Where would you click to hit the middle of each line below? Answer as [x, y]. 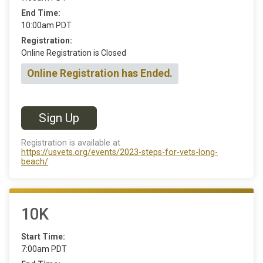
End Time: [41, 13]
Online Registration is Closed [74, 53]
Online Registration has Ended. [100, 73]
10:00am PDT [46, 25]
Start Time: [43, 237]
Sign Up [59, 118]
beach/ [35, 162]
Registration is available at [71, 143]
